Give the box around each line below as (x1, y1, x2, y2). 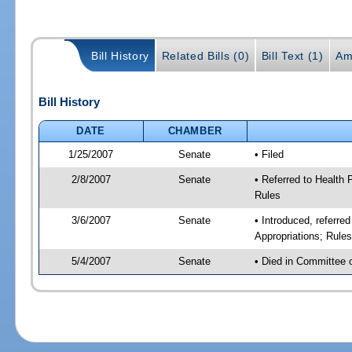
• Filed (254, 148, 284, 160)
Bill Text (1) (261, 49, 324, 63)
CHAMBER (167, 124, 223, 137)
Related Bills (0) (161, 49, 250, 63)
